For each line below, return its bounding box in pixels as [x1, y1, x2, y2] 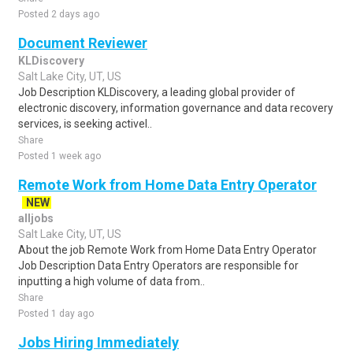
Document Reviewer [18, 35, 147, 51]
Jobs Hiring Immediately [18, 334, 179, 351]
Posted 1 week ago [18, 150, 101, 162]
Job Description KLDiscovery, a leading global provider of [18, 86, 295, 98]
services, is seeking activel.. [18, 117, 152, 130]
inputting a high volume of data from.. [18, 275, 205, 288]
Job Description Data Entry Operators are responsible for [18, 259, 299, 272]
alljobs [18, 212, 54, 225]
